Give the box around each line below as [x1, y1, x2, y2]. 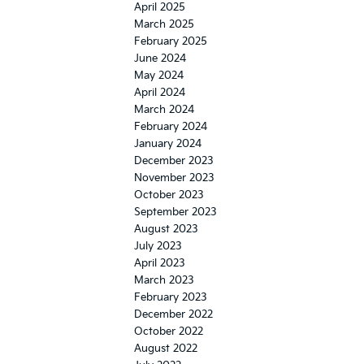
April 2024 [134, 85, 185, 99]
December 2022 [134, 307, 213, 321]
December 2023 [134, 154, 214, 167]
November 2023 [134, 171, 214, 184]
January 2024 [134, 136, 201, 150]
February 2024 [134, 119, 207, 133]
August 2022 [134, 341, 197, 355]
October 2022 [134, 324, 203, 338]
